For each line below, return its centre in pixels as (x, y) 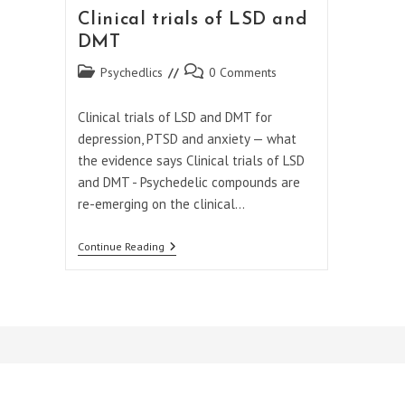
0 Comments (242, 73)
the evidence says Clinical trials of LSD (191, 161)
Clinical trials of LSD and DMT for (174, 118)
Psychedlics (131, 73)
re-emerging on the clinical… (161, 204)
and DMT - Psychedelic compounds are (188, 183)
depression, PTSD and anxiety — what (187, 139)
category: (101, 91)
